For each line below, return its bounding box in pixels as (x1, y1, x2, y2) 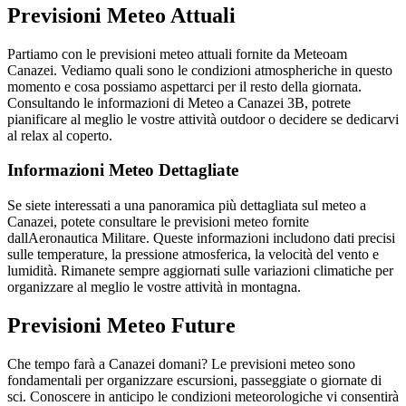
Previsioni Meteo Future (7, 314, 236, 338)
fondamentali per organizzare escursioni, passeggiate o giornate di (7, 372, 382, 388)
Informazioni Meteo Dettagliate (7, 160, 238, 180)
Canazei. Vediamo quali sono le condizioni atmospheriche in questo (7, 62, 392, 78)
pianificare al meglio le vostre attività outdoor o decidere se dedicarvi (7, 111, 399, 127)
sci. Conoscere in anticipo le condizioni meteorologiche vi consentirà (7, 388, 399, 404)
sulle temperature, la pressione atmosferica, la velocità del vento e (7, 246, 379, 263)
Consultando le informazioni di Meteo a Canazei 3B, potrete (7, 94, 351, 111)
